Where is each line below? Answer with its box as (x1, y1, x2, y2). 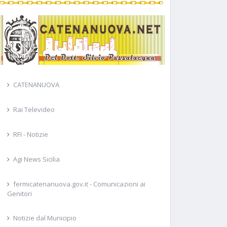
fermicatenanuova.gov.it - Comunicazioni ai (13, 179, 145, 189)
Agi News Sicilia (13, 155, 60, 164)
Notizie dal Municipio (13, 213, 77, 223)
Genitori (7, 189, 32, 199)
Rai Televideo (13, 105, 55, 115)
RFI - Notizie (13, 130, 48, 139)
